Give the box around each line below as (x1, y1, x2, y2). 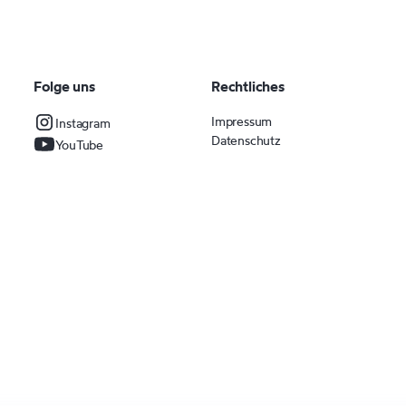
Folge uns (34, 77, 95, 95)
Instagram (55, 114, 111, 130)
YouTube (55, 136, 104, 152)
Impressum (211, 113, 273, 129)
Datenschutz (211, 132, 281, 148)
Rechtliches (211, 77, 285, 95)
